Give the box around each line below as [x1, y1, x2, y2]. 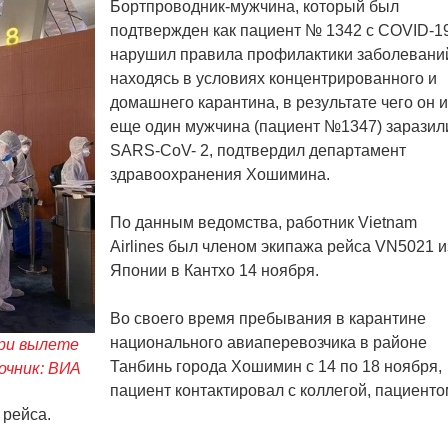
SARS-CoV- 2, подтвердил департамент [110, 142, 406, 159]
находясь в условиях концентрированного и [110, 70, 437, 87]
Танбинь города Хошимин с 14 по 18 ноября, [110, 358, 442, 375]
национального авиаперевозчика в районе [110, 334, 427, 351]
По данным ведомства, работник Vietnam [110, 214, 417, 231]
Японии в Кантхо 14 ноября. [110, 262, 319, 279]
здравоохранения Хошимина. [110, 166, 330, 183]
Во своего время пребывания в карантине [110, 310, 426, 327]
